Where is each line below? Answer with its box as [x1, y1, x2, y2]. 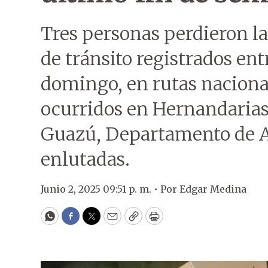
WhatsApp [48, 214, 105, 229]
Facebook [69, 214, 120, 229]
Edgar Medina [179, 183, 246, 195]
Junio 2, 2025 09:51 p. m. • [41, 183, 160, 195]
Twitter [90, 214, 131, 229]
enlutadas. [41, 148, 130, 170]
